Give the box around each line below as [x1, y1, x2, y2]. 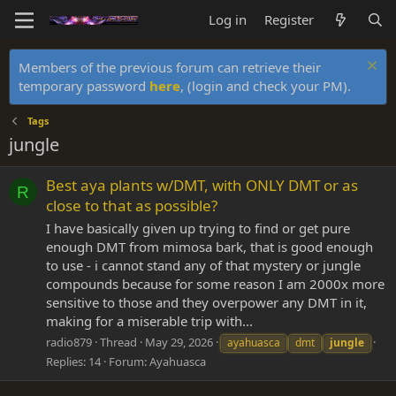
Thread [100, 333, 137, 350]
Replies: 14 [46, 353, 101, 369]
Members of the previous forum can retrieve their [19, 58, 321, 76]
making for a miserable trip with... [46, 312, 253, 331]
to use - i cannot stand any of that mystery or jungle [46, 256, 361, 275]
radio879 [46, 333, 92, 350]
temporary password [19, 77, 149, 95]
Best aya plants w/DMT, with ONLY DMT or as [46, 175, 358, 196]
